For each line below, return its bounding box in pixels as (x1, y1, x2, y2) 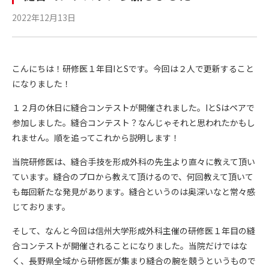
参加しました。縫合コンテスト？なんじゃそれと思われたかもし (12, 116, 255, 128)
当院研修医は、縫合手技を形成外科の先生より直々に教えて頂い (12, 156, 255, 168)
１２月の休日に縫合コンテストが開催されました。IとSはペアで (12, 101, 255, 113)
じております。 (12, 201, 70, 213)
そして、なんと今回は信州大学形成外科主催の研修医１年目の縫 (12, 225, 255, 237)
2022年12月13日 (12, 11, 76, 23)
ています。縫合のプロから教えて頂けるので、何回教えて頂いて (12, 171, 253, 183)
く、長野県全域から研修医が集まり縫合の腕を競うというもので (12, 255, 256, 267)
